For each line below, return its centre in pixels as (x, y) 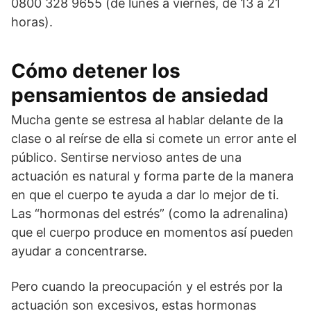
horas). (32, 22)
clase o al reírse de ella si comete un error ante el (154, 138)
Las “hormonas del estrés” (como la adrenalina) (150, 213)
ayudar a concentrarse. (79, 251)
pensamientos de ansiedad (140, 95)
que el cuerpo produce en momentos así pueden (152, 232)
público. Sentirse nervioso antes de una (126, 157)
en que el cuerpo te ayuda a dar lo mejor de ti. (145, 195)
